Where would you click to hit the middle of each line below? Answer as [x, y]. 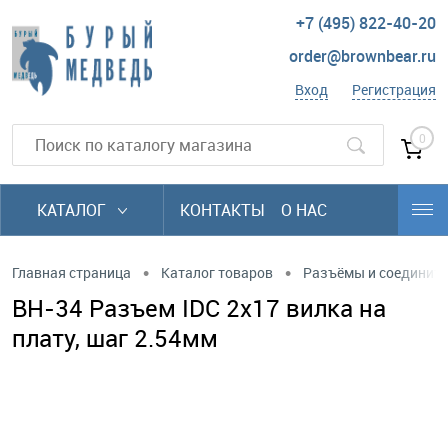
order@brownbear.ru [362, 56]
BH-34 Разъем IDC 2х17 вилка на [199, 308]
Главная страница [71, 272]
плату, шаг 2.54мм [115, 338]
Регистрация [394, 90]
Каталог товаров [217, 272]
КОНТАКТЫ [222, 210]
